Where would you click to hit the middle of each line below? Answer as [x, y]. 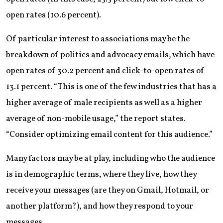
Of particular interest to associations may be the [98, 39]
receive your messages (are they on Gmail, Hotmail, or [108, 190]
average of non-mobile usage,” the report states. [96, 118]
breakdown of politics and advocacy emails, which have [110, 55]
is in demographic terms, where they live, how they [101, 174]
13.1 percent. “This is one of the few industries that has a [111, 87]
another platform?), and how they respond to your [100, 206]
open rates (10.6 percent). [54, 15]
